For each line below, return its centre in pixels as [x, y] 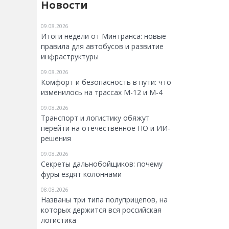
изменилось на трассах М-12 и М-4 [102, 92]
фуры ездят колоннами [81, 174]
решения [56, 138]
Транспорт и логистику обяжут [95, 118]
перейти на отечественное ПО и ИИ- [106, 128]
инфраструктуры [70, 56]
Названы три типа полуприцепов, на [104, 200]
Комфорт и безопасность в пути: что [106, 82]
